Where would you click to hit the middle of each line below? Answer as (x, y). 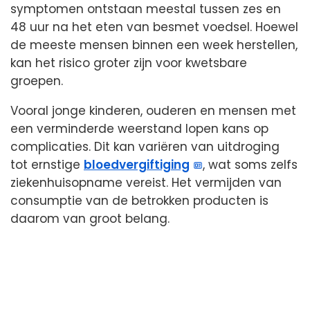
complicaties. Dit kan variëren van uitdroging (145, 146)
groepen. (37, 81)
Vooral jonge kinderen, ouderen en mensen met (153, 110)
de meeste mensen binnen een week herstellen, (154, 45)
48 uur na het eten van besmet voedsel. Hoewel (154, 27)
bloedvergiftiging (137, 164)
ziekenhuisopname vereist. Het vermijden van (146, 182)
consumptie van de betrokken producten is (139, 200)
